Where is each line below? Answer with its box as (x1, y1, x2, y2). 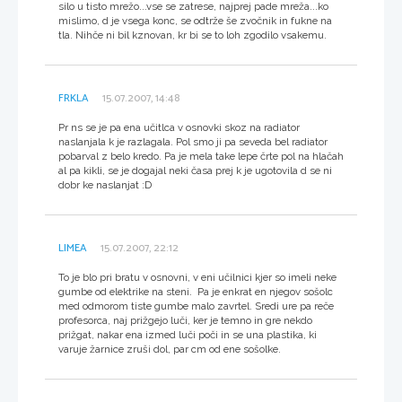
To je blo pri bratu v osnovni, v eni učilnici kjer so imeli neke (58, 270, 336, 284)
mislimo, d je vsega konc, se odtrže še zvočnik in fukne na (58, 13, 332, 27)
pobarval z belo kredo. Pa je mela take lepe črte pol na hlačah (58, 149, 344, 162)
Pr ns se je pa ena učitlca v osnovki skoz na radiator (58, 120, 300, 134)
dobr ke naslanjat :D (58, 178, 152, 191)
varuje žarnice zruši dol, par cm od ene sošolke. (58, 342, 281, 355)
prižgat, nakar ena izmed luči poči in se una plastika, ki (58, 328, 317, 341)
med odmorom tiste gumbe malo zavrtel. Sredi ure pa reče (58, 299, 334, 312)
